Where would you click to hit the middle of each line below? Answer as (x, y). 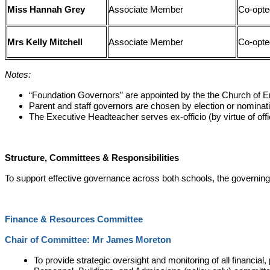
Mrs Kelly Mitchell (45, 42)
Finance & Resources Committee (74, 220)
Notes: (18, 75)
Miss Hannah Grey (46, 10)
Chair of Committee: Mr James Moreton (88, 240)
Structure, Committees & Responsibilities (92, 158)
